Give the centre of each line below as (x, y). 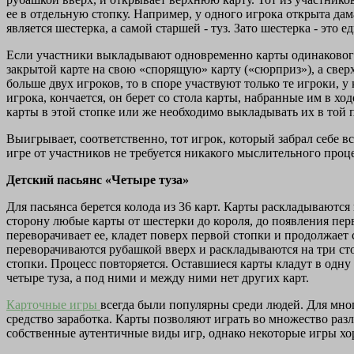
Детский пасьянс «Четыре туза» (98, 180)
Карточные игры (53, 305)
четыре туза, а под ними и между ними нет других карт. (158, 278)
